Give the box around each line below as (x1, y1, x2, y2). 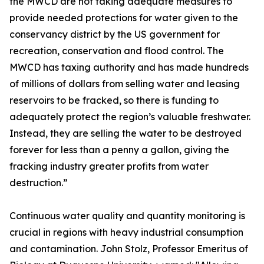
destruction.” (9, 177, 68, 189)
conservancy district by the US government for (9, 28, 220, 40)
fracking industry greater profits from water (9, 160, 209, 172)
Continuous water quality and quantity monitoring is (9, 210, 245, 222)
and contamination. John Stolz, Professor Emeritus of (9, 243, 248, 255)
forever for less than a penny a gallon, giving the (9, 144, 229, 156)
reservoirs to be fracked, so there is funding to (9, 94, 219, 106)
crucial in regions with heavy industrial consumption (9, 226, 243, 238)
